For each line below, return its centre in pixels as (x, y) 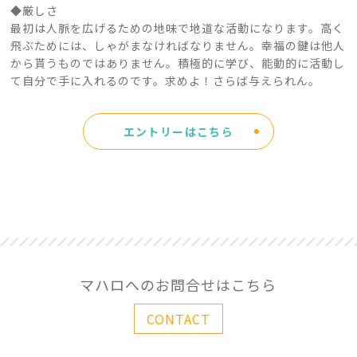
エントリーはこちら (178, 132)
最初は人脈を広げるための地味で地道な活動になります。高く (178, 28)
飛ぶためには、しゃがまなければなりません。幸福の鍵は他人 (178, 46)
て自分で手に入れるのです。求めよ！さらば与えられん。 (166, 81)
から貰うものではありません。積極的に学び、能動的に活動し (178, 63)
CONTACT (178, 319)
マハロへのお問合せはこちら (178, 285)
